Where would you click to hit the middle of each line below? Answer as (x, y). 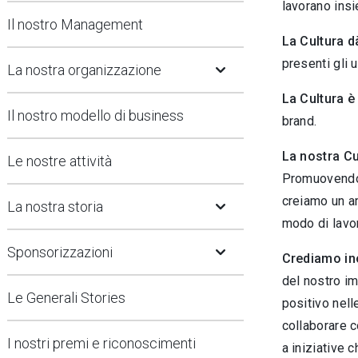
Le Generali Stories (66, 298)
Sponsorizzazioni (60, 252)
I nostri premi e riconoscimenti (101, 343)
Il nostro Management (75, 24)
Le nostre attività (60, 161)
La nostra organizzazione (84, 70)
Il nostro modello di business (95, 115)
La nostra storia (55, 207)
